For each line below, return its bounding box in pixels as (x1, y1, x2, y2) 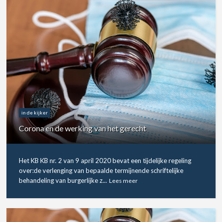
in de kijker (21, 109, 48, 115)
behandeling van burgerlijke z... (19, 176, 108, 184)
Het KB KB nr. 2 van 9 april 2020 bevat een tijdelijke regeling (19, 156, 192, 165)
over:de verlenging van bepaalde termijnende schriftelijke (19, 166, 184, 174)
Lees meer (109, 176, 138, 184)
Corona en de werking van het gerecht (19, 123, 147, 133)
